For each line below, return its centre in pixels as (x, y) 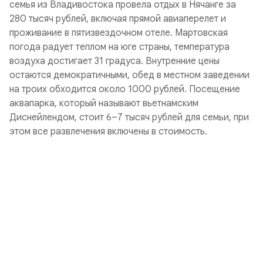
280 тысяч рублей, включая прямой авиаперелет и (118, 19)
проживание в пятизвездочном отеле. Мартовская (119, 33)
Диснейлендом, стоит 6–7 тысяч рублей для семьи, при (129, 117)
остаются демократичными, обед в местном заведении (129, 75)
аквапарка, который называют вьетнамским (104, 103)
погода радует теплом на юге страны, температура (119, 47)
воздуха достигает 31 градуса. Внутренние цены (114, 61)
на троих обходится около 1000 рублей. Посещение (125, 89)
